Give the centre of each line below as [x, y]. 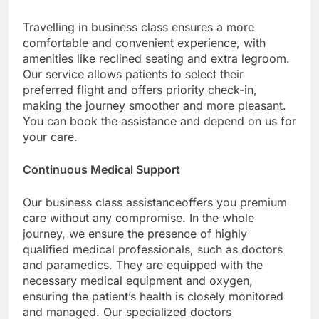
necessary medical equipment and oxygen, [138, 280]
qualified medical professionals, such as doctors [153, 249]
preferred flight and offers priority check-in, [140, 89]
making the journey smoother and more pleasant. [155, 105]
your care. [50, 136]
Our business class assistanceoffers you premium [155, 202]
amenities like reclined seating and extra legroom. [156, 58]
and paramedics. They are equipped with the [143, 265]
